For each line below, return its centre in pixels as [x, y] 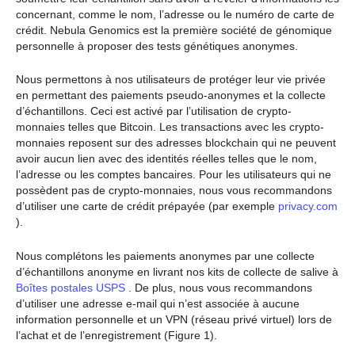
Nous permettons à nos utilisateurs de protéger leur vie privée [171, 80]
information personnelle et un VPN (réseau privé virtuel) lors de [174, 319]
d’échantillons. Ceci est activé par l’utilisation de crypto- [154, 111]
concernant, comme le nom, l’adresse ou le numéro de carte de [175, 14]
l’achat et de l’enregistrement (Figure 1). [116, 335]
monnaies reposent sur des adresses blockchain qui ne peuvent [176, 143]
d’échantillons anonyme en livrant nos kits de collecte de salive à [177, 271]
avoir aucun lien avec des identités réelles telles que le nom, [166, 159]
